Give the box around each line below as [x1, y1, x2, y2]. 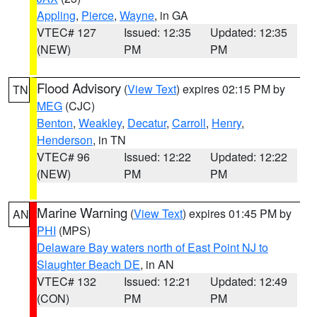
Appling [37, 7, 76, 23]
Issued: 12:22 [123, 149, 191, 165]
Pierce [81, 7, 114, 23]
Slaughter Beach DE [37, 256, 140, 272]
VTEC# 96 [37, 149, 90, 165]
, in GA [154, 7, 188, 23]
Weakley [79, 115, 122, 131]
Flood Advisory [37, 79, 121, 97]
